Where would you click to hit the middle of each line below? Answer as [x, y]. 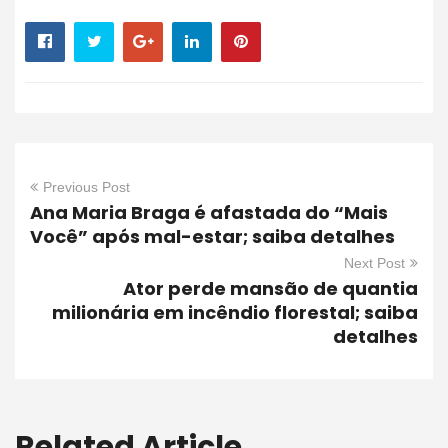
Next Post [374, 263]
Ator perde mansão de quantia [270, 289]
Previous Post [86, 187]
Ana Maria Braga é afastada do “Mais [209, 213]
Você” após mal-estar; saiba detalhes [212, 237]
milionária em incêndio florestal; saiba [235, 313]
